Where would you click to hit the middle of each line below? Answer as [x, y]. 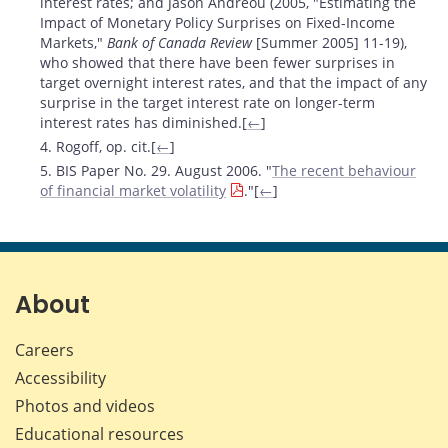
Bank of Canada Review [180, 42]
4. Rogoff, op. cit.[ [98, 146]
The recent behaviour [344, 170]
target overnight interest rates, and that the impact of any [234, 82]
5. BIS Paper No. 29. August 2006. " [156, 170]
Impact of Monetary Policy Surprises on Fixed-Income [218, 22]
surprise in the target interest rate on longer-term [208, 102]
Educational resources [99, 433]
